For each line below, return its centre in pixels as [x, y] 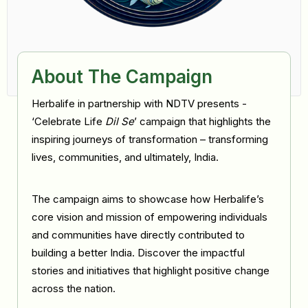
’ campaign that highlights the [202, 121]
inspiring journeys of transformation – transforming [150, 139]
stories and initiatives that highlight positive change [151, 271]
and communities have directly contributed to [138, 235]
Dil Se [120, 121]
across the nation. [74, 288]
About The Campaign [122, 77]
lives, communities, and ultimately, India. [125, 157]
